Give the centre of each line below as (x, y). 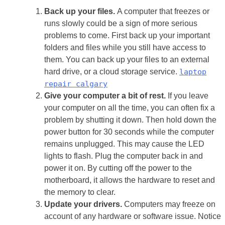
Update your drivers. (83, 204)
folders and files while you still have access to (125, 47)
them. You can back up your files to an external (127, 59)
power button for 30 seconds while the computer (129, 132)
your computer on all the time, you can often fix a (130, 107)
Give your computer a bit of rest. (105, 95)
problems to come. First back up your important (127, 35)
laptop (193, 72)
